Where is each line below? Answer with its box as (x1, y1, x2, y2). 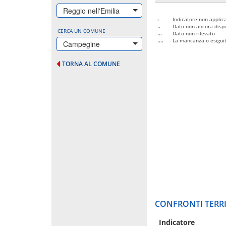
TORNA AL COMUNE (62, 59, 120, 68)
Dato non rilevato (173, 29, 215, 37)
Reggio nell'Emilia (63, 5, 120, 16)
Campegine (63, 38, 100, 49)
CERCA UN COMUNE (58, 27, 105, 34)
